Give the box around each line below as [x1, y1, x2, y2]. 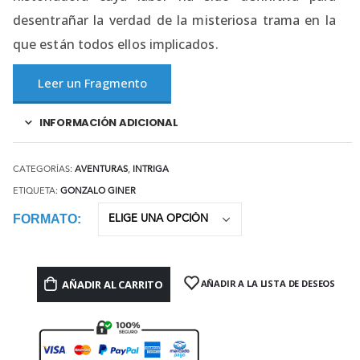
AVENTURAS [75, 166, 128, 175]
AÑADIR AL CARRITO [62, 276, 163, 292]
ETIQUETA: [13, 187, 60, 196]
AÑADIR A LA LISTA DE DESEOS [200, 276, 336, 289]
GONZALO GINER [60, 187, 136, 196]
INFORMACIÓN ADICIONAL [39, 115, 178, 131]
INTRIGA [133, 166, 169, 175]
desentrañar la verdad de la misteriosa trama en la [13, 11, 336, 30]
